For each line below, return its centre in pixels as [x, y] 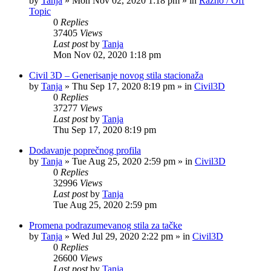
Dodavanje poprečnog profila [85, 150]
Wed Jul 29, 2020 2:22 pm [122, 236]
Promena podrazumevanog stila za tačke [106, 225]
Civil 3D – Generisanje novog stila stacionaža [116, 75]
